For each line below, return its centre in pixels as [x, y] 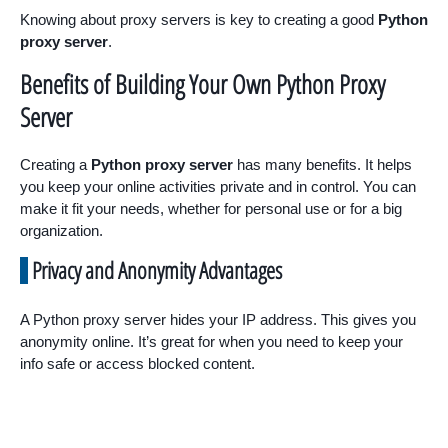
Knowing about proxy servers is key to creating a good [199, 20]
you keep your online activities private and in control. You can [218, 187]
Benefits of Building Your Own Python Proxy [202, 84]
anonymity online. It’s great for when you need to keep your [211, 342]
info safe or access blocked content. [137, 364]
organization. [61, 231]
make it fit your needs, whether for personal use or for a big [211, 209]
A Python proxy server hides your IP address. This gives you [218, 320]
